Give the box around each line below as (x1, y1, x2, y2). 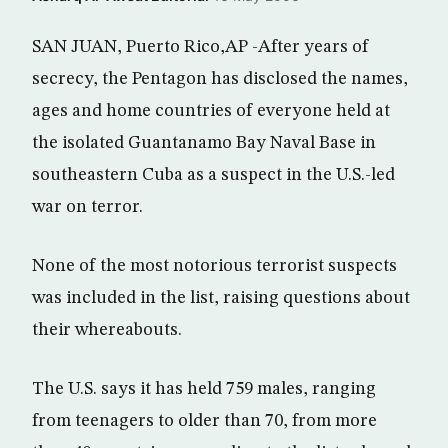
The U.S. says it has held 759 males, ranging (32, 380, 376, 398)
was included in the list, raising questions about (32, 289, 410, 307)
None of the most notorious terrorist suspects (32, 257, 397, 275)
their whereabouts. (32, 321, 182, 339)
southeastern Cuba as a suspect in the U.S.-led (32, 166, 395, 184)
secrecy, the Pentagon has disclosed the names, (32, 70, 408, 88)
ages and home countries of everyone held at (32, 102, 390, 120)
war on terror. (32, 198, 143, 216)
